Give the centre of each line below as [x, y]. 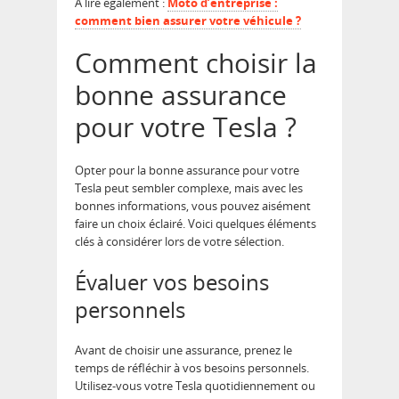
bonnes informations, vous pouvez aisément [193, 206]
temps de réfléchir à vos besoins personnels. [192, 368]
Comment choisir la [196, 63]
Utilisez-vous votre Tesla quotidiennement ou [195, 386]
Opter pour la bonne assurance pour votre [187, 170]
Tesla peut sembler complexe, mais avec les [189, 188]
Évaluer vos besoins [172, 282]
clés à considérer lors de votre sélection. [179, 241]
